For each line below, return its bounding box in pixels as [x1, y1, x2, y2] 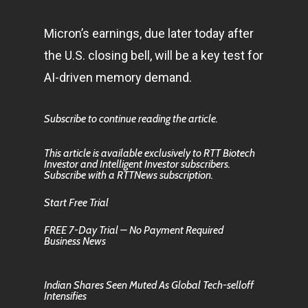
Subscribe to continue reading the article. [44, 112, 218, 125]
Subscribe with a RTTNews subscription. [44, 168, 213, 181]
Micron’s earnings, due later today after [44, 26, 254, 41]
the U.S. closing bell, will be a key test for [44, 48, 263, 63]
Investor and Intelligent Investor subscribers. [44, 157, 230, 170]
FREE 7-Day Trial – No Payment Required [44, 223, 223, 236]
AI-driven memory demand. [44, 70, 192, 85]
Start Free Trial [44, 196, 109, 209]
